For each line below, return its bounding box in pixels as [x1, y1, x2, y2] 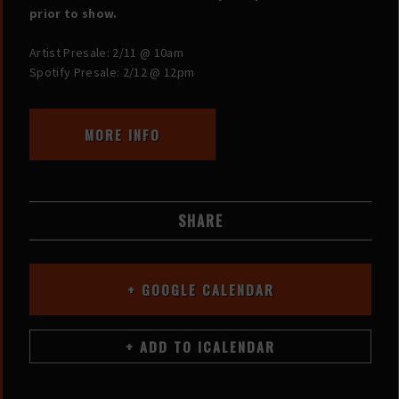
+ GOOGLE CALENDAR [126, 280, 274, 300]
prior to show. [29, 5, 118, 22]
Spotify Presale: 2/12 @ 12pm [29, 64, 195, 81]
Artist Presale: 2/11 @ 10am [29, 45, 183, 61]
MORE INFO [85, 125, 160, 145]
